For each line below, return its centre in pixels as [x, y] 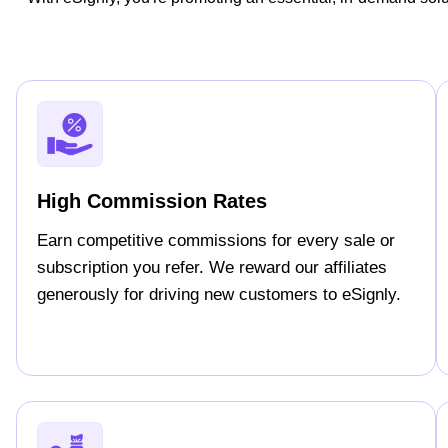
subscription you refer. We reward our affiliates [212, 268]
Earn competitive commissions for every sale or [216, 241]
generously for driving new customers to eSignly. [219, 295]
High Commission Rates [152, 201]
